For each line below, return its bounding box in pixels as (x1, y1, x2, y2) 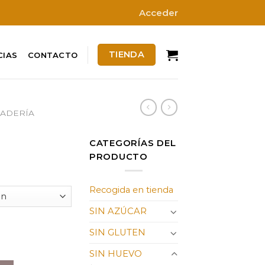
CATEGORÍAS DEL (89, 137, 176, 148)
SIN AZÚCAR (89, 206, 147, 217)
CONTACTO (28, 50, 78, 60)
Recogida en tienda (89, 185, 173, 196)
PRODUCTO (89, 151, 148, 162)
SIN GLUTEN (89, 227, 146, 238)
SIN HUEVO (89, 248, 142, 260)
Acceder (139, 7, 178, 18)
